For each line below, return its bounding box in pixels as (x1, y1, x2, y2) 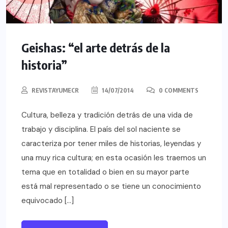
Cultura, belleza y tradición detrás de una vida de (21, 109, 193, 120)
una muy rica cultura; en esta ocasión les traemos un (21, 152, 206, 163)
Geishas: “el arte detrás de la (21, 39, 170, 55)
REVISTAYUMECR (32, 86, 79, 94)
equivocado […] (21, 195, 74, 206)
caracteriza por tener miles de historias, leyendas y (21, 138, 201, 149)
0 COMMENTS (157, 86, 198, 94)
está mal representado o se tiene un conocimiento (21, 181, 201, 191)
